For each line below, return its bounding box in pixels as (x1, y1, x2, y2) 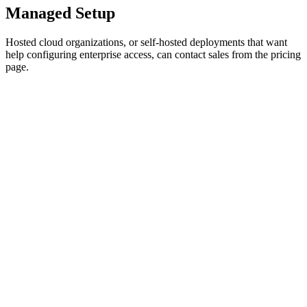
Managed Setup (5, 3, 115, 22)
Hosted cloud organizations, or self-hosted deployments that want (5, 36, 287, 48)
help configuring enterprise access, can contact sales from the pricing (5, 48, 301, 60)
